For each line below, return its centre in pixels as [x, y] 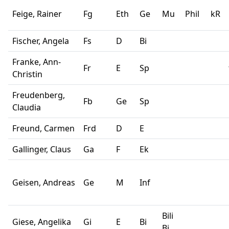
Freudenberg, [39, 95]
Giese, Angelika [42, 222]
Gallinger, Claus [42, 150]
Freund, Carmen [43, 129]
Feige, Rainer [39, 14]
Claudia [27, 108]
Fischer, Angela [41, 41]
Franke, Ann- [37, 62]
